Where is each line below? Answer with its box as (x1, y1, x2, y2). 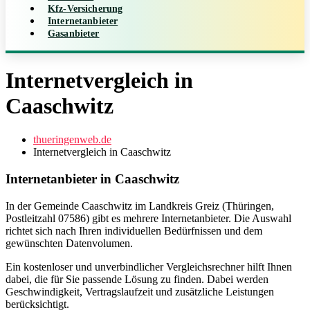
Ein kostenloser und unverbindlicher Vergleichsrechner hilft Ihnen (6, 260, 292, 273)
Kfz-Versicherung (48, 3, 123, 14)
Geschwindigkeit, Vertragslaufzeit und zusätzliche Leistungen (6, 285, 274, 298)
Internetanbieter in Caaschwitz (6, 172, 179, 187)
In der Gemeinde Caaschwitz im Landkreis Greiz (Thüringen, (6, 199, 274, 212)
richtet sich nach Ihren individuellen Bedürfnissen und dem (6, 224, 262, 237)
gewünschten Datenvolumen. (6, 237, 133, 249)
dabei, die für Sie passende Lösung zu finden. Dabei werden (6, 273, 268, 285)
